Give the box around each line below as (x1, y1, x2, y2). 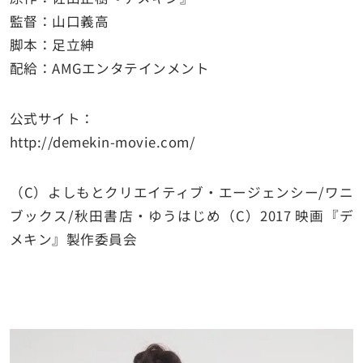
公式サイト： (9, 109, 95, 129)
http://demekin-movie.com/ (9, 132, 196, 152)
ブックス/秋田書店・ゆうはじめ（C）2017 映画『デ (9, 206, 354, 226)
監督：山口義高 (9, 11, 109, 31)
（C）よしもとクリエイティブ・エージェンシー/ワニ (9, 182, 354, 203)
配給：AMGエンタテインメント (9, 58, 210, 78)
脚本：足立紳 (9, 34, 95, 54)
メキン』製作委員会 (9, 229, 138, 250)
